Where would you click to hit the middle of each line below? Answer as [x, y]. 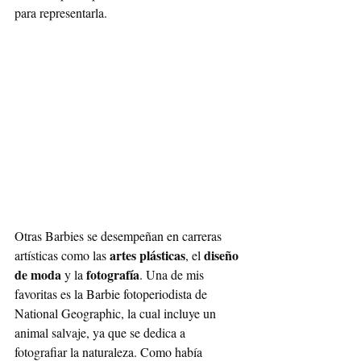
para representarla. [62, 12]
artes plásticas [147, 255]
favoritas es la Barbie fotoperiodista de [112, 293]
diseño [223, 255]
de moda [38, 274]
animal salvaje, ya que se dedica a [102, 332]
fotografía [113, 274]
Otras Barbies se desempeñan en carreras [120, 235]
